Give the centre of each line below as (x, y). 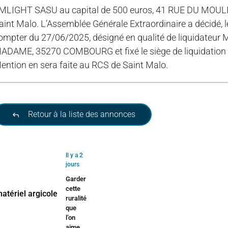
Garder (76, 179)
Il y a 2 (75, 155)
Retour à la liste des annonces (81, 115)
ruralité (76, 198)
